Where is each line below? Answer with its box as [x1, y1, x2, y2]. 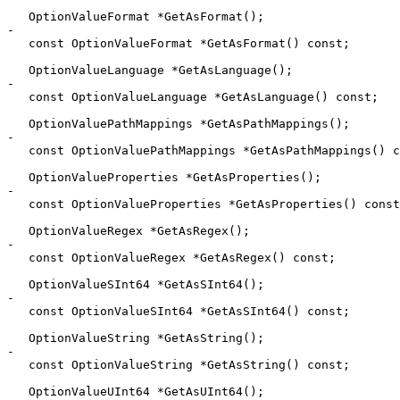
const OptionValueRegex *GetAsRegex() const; [7, 251, 29, 265]
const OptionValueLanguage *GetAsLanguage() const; [7, 90, 29, 104]
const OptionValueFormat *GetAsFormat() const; [7, 37, 29, 51]
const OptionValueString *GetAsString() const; [7, 358, 29, 372]
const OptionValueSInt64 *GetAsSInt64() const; [7, 304, 29, 319]
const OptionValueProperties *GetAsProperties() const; [7, 197, 29, 212]
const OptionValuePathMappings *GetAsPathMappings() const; [7, 144, 29, 158]
